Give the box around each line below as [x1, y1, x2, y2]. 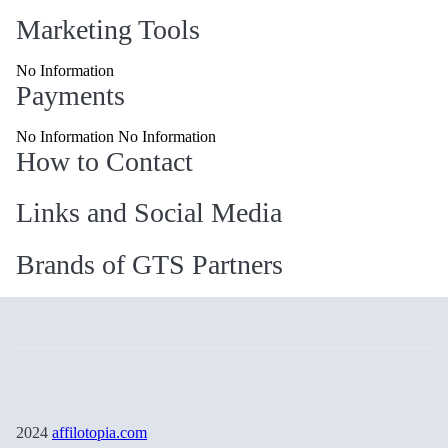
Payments [16, 80, 125, 112]
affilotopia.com [52, 424, 147, 442]
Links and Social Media [16, 197, 282, 229]
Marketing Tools [16, 14, 200, 46]
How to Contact [16, 146, 193, 178]
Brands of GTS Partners [16, 248, 283, 280]
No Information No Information [16, 128, 216, 146]
